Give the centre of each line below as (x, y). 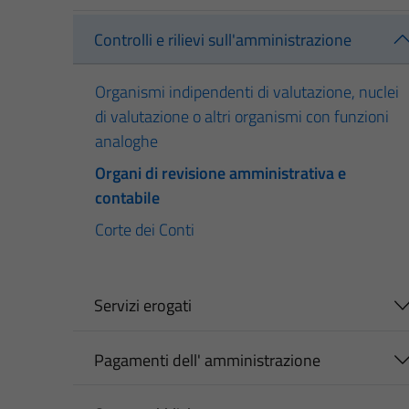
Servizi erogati (142, 306)
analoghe (126, 142)
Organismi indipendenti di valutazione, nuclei (247, 92)
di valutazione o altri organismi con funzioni (242, 117)
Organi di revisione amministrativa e (220, 173)
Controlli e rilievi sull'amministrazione (222, 39)
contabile (127, 198)
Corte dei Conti (145, 230)
